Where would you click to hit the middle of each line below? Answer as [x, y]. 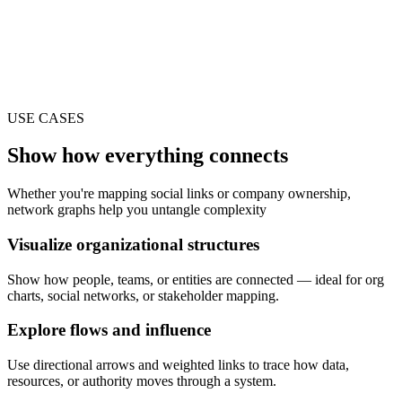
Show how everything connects [148, 156]
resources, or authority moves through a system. [142, 381]
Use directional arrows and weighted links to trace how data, [178, 365]
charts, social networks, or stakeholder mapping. [143, 295]
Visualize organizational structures [133, 245]
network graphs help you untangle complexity [137, 210]
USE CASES [46, 118]
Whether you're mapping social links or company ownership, [179, 194]
